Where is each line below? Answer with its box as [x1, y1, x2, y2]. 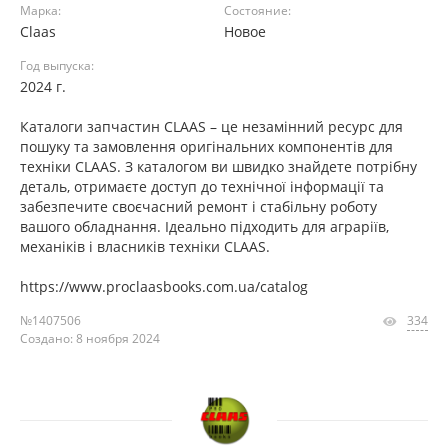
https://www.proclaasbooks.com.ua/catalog [20, 277, 308, 296]
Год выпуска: [20, 57, 94, 74]
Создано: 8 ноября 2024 [20, 330, 160, 347]
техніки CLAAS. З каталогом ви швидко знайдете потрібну [20, 157, 417, 176]
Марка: [20, 2, 61, 19]
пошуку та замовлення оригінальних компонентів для [20, 137, 393, 156]
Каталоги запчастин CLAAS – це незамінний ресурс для [20, 117, 403, 136]
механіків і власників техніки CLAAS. [20, 237, 270, 256]
